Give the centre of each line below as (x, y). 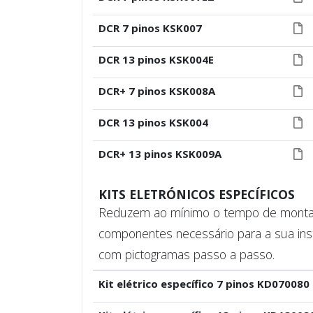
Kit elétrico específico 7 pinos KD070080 (204, 284)
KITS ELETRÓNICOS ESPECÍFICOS (196, 194)
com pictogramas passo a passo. (186, 254)
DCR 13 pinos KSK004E (156, 59)
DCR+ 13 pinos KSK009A (160, 154)
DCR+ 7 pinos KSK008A (156, 91)
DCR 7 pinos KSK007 (150, 28)
